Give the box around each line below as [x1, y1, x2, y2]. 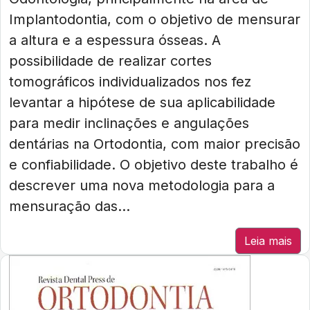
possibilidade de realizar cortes [9, 53, 212, 69]
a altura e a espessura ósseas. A [9, 32, 221, 48]
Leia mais [244, 234, 292, 248]
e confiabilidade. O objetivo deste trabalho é [9, 156, 298, 173]
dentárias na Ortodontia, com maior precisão [9, 136, 300, 152]
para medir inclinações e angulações [9, 115, 249, 131]
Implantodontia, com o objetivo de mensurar [9, 11, 300, 28]
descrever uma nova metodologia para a [9, 177, 275, 194]
